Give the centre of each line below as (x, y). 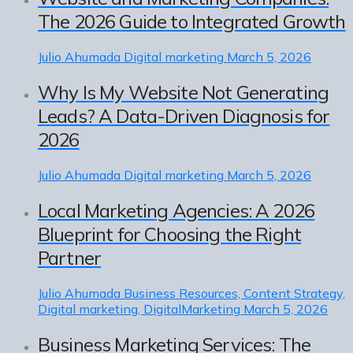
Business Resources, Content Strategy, (234, 293)
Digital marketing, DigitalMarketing (139, 309)
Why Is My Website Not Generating (184, 93)
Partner (70, 258)
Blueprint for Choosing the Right (170, 234)
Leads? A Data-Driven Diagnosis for (184, 116)
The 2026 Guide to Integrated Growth (192, 22)
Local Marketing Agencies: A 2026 (176, 211)
